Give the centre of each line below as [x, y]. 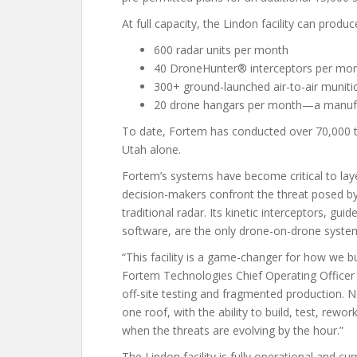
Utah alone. [151, 149]
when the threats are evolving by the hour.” [233, 330]
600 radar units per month [221, 50]
